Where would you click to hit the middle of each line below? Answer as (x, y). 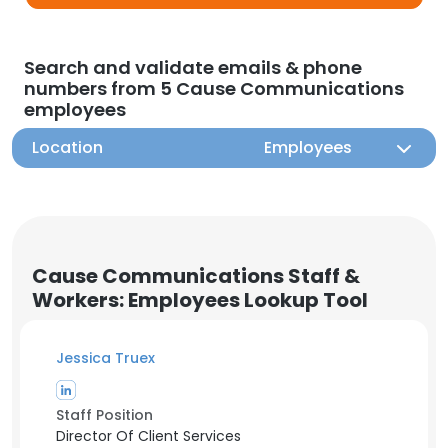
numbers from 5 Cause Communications (214, 88)
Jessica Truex (105, 358)
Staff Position (104, 415)
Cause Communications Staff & (196, 276)
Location (67, 147)
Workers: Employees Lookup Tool (200, 300)
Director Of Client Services (148, 436)
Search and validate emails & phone (193, 67)
